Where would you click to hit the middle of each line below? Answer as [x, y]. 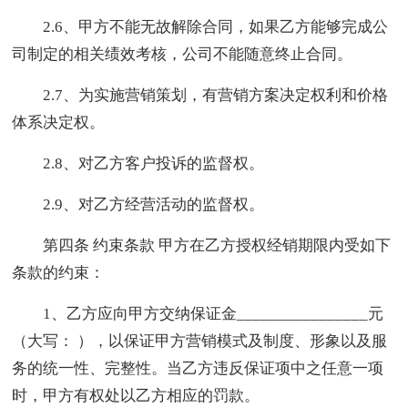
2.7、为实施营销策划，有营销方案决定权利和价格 [216, 95]
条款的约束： [59, 272]
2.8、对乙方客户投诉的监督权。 [154, 163]
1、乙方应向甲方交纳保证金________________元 [214, 313]
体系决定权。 [59, 122]
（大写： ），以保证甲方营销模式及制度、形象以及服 [200, 341]
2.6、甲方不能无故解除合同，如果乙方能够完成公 [216, 26]
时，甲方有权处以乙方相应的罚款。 [136, 395]
